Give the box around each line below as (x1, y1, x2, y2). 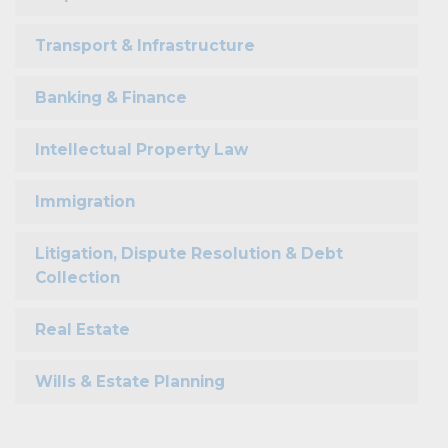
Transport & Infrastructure (35, 35, 255, 55)
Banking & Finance (35, 87, 187, 107)
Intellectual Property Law (35, 139, 248, 159)
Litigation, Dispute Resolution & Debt (35, 243, 343, 263)
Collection (35, 267, 120, 287)
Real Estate (35, 319, 130, 339)
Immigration (35, 191, 135, 211)
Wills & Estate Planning (35, 371, 225, 391)
